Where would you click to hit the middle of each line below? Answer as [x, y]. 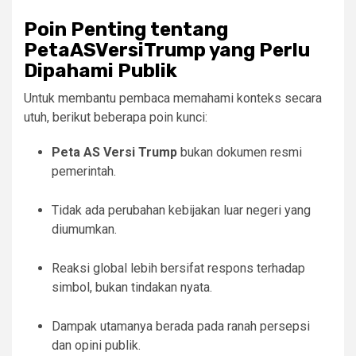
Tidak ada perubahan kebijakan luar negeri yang [181, 211]
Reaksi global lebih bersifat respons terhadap [178, 269]
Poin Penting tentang [126, 30]
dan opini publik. [96, 346]
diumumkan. [84, 230]
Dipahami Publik [101, 71]
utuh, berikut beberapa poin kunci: [116, 118]
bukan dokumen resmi [240, 153]
